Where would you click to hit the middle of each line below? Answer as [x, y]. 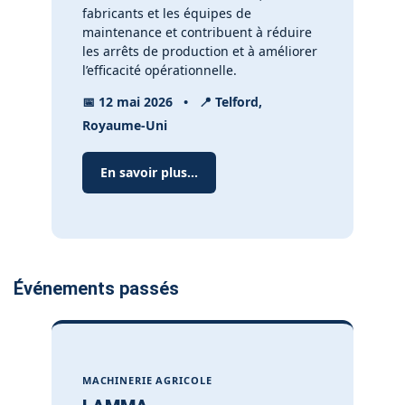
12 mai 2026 [135, 102]
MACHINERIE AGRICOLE [147, 380]
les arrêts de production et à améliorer [199, 51]
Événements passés [96, 288]
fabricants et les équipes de [166, 13]
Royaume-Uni [124, 125]
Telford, [236, 102]
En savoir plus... [149, 172]
